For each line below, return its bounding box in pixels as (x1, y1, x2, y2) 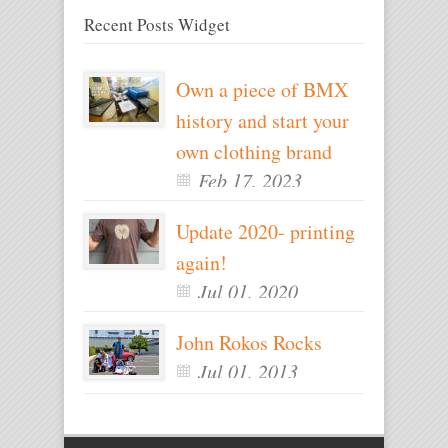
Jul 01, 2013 (198, 357, 298, 384)
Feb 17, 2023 (198, 166, 302, 193)
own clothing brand (176, 137, 332, 165)
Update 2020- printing (176, 217, 355, 245)
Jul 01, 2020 (198, 277, 298, 304)
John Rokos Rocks (176, 328, 322, 356)
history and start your (176, 106, 349, 134)
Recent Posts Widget (84, 12, 230, 36)
